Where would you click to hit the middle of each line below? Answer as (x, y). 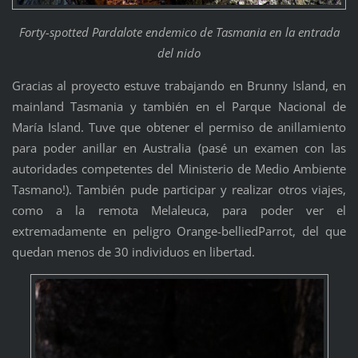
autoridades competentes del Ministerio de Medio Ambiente (179, 168)
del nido (179, 52)
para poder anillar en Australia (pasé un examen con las (179, 147)
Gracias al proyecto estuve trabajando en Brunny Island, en (179, 85)
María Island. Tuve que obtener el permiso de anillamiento (179, 127)
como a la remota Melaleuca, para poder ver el (179, 210)
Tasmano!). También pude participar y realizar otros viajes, (179, 189)
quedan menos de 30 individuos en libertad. (133, 251)
